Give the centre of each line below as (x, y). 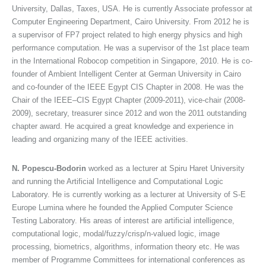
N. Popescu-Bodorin (49, 169)
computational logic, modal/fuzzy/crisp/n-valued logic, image (116, 234)
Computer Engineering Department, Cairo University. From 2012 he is (131, 22)
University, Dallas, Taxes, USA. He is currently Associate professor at (132, 9)
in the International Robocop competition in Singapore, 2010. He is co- (132, 61)
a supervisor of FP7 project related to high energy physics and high (127, 35)
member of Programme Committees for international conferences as (129, 260)
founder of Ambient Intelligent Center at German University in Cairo (126, 74)
